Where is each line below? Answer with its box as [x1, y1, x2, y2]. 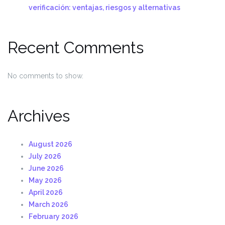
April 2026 [29, 188, 63, 196]
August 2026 [29, 140, 72, 148]
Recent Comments [8, 38, 144, 57]
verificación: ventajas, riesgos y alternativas [29, 3, 180, 12]
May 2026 [29, 176, 62, 184]
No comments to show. [8, 71, 83, 80]
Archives [8, 106, 70, 125]
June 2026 [29, 164, 64, 172]
